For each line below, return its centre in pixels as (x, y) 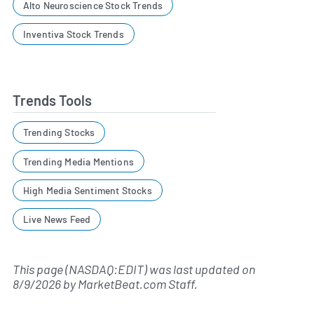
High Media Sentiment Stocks (87, 191)
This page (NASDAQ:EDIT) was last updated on (134, 269)
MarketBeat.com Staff (136, 284)
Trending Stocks (59, 132)
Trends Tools (52, 101)
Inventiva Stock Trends (73, 34)
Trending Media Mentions (78, 161)
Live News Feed (57, 219)
